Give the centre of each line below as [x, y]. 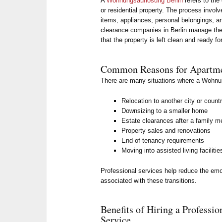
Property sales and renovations [166, 130]
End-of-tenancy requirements [163, 140]
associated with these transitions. [149, 180]
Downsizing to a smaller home [165, 111]
